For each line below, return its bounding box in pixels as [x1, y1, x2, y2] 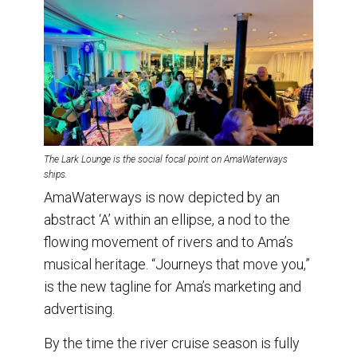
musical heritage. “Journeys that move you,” [44, 255, 310, 273]
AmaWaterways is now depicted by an [44, 188, 280, 206]
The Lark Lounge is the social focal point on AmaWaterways [44, 153, 288, 165]
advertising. [44, 300, 115, 317]
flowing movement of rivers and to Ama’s [44, 233, 293, 250]
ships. [44, 168, 68, 180]
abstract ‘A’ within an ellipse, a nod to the [44, 210, 290, 228]
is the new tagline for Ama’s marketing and [44, 277, 301, 295]
